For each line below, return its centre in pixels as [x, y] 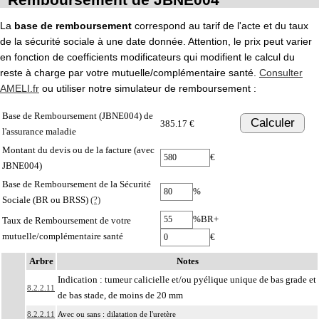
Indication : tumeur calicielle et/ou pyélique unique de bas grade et [187, 279]
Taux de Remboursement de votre [67, 220]
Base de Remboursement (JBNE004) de [78, 115]
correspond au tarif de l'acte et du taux [220, 25]
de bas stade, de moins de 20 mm [120, 295]
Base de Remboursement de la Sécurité [77, 184]
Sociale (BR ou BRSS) [46, 199]
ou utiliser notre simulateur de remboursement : [148, 88]
